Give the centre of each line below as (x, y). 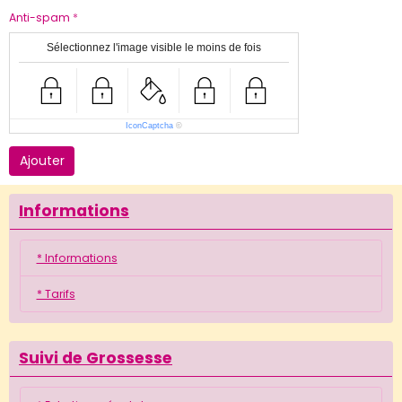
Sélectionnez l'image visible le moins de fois (154, 47)
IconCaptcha (149, 125)
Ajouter (42, 160)
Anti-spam (39, 17)
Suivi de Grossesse (96, 358)
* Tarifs (56, 293)
